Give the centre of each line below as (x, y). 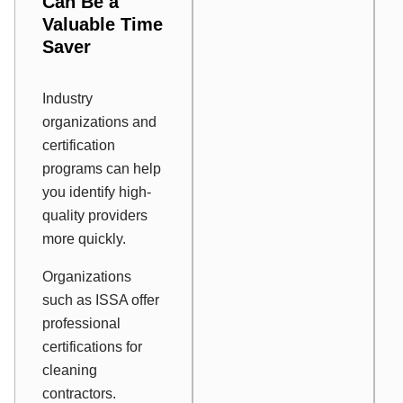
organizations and (99, 122)
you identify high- (97, 193)
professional (81, 324)
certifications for (92, 347)
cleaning (70, 371)
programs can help (102, 169)
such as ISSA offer (101, 300)
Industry (67, 99)
